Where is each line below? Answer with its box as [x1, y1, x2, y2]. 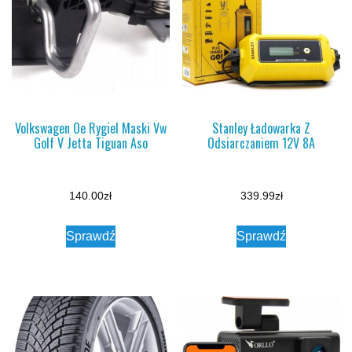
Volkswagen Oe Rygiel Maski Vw [14, 119, 167, 137]
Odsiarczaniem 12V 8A [207, 134, 316, 152]
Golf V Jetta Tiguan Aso [33, 134, 148, 152]
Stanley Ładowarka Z [212, 119, 311, 137]
